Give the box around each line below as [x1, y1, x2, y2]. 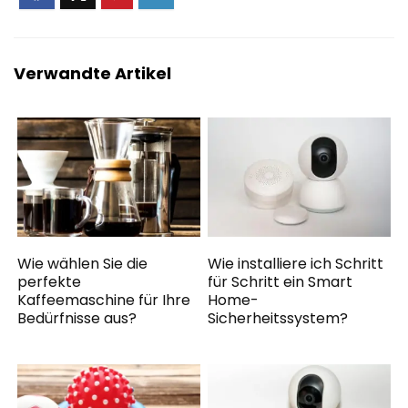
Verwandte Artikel [14, 62, 171, 85]
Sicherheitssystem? [208, 308, 349, 330]
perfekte [17, 271, 82, 293]
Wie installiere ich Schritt [208, 253, 384, 275]
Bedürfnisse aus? [17, 308, 138, 330]
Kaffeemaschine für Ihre [17, 290, 191, 311]
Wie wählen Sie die [17, 253, 148, 275]
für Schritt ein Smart [208, 271, 353, 293]
